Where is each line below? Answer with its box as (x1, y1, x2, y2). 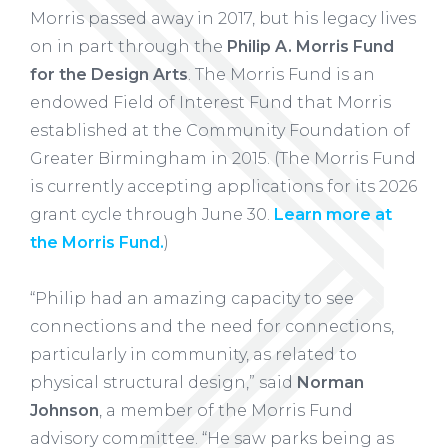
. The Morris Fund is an (188, 65, 375, 85)
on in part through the (30, 37, 227, 57)
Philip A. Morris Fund (227, 37, 394, 57)
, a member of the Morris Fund (99, 401, 353, 421)
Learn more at (274, 205, 392, 225)
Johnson (30, 401, 99, 421)
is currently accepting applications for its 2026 (30, 177, 417, 197)
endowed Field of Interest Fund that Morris (30, 93, 391, 113)
